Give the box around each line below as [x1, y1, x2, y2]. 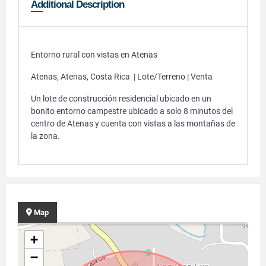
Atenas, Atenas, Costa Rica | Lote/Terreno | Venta [31, 72, 213, 81]
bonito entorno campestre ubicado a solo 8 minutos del [31, 106, 233, 116]
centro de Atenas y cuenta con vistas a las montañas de [31, 119, 235, 128]
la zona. [31, 131, 60, 141]
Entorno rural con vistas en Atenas [31, 50, 157, 59]
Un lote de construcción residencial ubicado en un [31, 94, 211, 103]
